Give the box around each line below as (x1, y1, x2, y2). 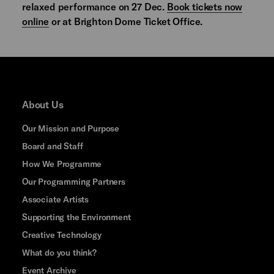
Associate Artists (21, 194, 89, 205)
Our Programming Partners (21, 176, 125, 187)
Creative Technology (21, 229, 102, 240)
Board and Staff (21, 141, 83, 152)
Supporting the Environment (21, 212, 131, 223)
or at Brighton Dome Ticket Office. (48, 15, 203, 28)
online (21, 15, 49, 28)
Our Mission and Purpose (21, 123, 120, 134)
